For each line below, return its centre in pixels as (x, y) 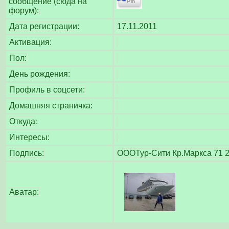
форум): (24, 10)
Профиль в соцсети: (47, 90)
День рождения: (40, 74)
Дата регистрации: (44, 26)
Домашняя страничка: (51, 106)
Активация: (30, 42)
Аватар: (24, 192)
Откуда (22, 121)
